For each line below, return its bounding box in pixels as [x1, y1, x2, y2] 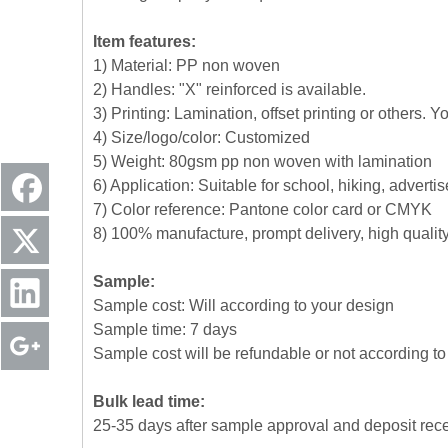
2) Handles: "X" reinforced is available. [93, 81, 366, 98]
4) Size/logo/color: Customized [93, 129, 310, 146]
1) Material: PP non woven [93, 57, 280, 74]
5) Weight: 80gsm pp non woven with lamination [93, 153, 432, 170]
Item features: [93, 33, 196, 50]
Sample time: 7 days [93, 321, 237, 338]
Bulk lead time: [93, 393, 205, 410]
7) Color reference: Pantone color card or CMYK [93, 201, 432, 218]
